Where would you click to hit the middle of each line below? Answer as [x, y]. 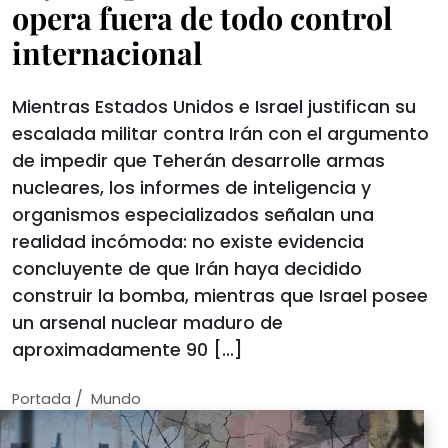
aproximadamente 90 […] [127, 350]
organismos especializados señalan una [193, 215]
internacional [107, 52]
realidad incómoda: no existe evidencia [188, 242]
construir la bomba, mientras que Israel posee [220, 296]
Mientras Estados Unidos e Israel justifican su [214, 107]
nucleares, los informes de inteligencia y [191, 188]
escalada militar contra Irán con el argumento [220, 134]
